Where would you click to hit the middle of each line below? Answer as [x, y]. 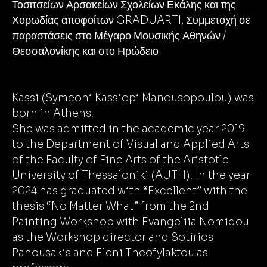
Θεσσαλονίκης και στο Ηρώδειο [85, 51]
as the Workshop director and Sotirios [113, 237]
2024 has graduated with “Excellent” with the [130, 191]
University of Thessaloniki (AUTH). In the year [131, 175]
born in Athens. [53, 113]
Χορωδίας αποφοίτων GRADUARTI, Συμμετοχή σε [131, 20]
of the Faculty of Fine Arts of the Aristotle [120, 160]
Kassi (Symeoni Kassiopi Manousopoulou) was [133, 98]
